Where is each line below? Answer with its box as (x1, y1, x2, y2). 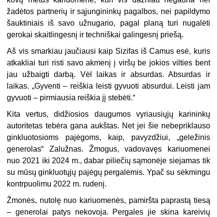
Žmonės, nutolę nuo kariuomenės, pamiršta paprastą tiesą (7, 196, 210, 205)
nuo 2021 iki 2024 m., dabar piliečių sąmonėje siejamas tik (7, 156, 210, 165)
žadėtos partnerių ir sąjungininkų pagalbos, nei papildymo (7, 7, 210, 16)
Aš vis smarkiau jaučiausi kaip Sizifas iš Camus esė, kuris (7, 47, 210, 56)
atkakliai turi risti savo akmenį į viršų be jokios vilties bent (7, 59, 210, 67)
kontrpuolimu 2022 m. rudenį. (7, 180, 107, 188)
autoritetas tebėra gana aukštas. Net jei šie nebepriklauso (7, 122, 210, 130)
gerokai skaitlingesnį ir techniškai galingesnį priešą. (7, 31, 184, 39)
